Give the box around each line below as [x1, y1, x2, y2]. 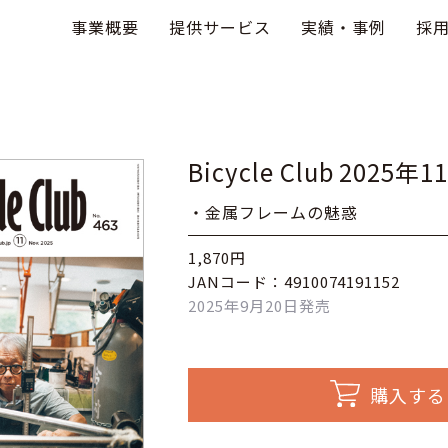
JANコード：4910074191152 [188, 271, 401, 292]
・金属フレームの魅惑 [188, 200, 358, 224]
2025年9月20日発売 [188, 295, 331, 316]
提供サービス [169, 15, 271, 39]
